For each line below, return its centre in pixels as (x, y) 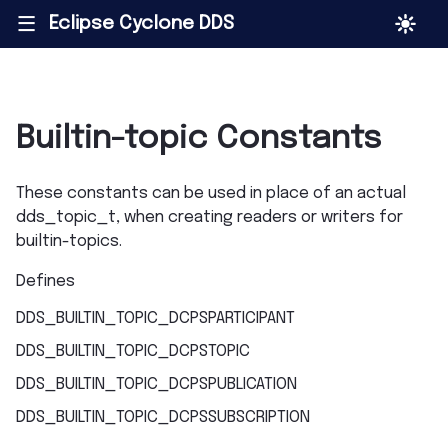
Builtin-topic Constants (199, 139)
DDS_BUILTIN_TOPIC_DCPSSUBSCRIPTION (163, 418)
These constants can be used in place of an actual (211, 194)
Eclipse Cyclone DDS (141, 23)
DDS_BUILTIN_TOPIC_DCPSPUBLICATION (156, 385)
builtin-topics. (69, 242)
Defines (45, 282)
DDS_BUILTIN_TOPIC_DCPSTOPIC (133, 352)
